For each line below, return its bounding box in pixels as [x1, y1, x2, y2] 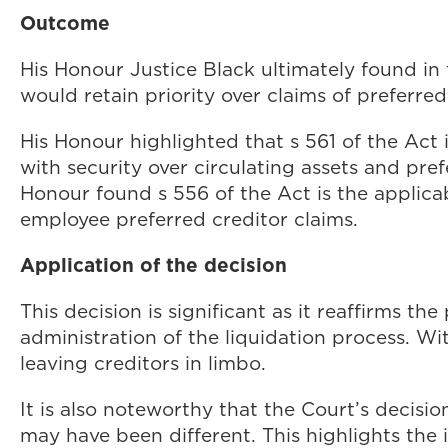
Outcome [20, 12, 110, 34]
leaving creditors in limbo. [20, 353, 266, 374]
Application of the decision [20, 254, 287, 276]
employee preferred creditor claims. [20, 209, 358, 230]
